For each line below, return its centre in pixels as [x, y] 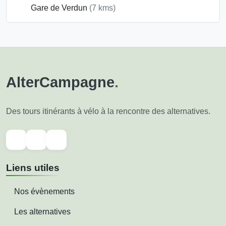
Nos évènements [44, 191]
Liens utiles [33, 167]
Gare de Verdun [59, 8]
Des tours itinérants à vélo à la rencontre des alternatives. [108, 111]
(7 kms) [102, 8]
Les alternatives [42, 211]
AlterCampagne [60, 82]
